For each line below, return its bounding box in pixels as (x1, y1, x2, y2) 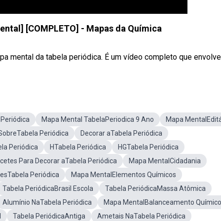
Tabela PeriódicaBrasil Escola (2, 184, 93, 192)
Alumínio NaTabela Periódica (2, 198, 92, 206)
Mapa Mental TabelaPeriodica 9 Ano (41, 115, 154, 123)
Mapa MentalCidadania (129, 157, 201, 165)
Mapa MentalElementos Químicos (71, 171, 176, 179)
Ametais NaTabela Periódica (97, 212, 185, 220)
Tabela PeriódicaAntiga (13, 212, 85, 220)
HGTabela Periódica (118, 143, 179, 151)
